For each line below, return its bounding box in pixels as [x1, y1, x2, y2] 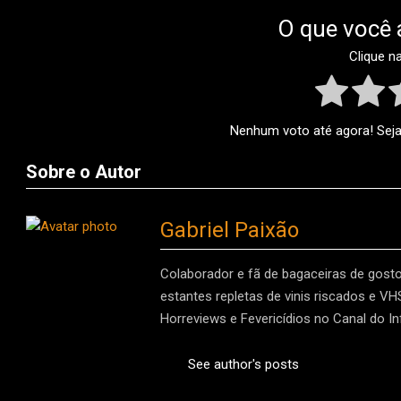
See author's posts [188, 356, 299, 373]
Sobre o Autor [26, 161, 141, 183]
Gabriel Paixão [160, 218, 299, 243]
